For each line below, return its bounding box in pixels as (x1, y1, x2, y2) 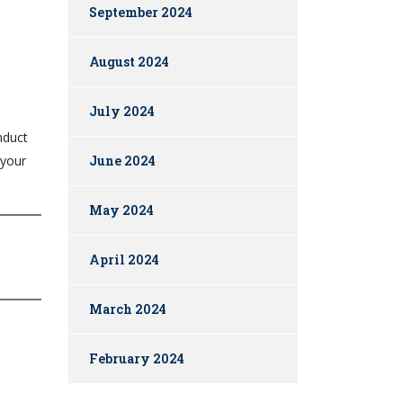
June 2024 (89, 152, 156, 170)
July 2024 (89, 103, 155, 121)
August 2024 (89, 53, 169, 71)
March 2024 (89, 300, 166, 318)
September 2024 (89, 4, 193, 22)
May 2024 (89, 201, 154, 219)
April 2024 (89, 251, 159, 269)
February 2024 (89, 350, 184, 368)
